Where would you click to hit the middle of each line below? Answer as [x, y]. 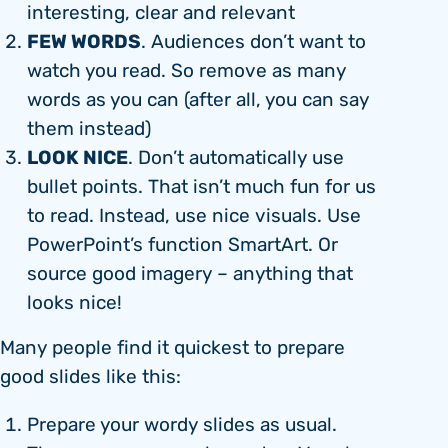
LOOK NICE [77, 159]
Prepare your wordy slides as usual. [182, 426]
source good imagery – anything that [190, 275]
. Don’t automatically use [236, 159]
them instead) [89, 130]
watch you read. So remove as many [186, 72]
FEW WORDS [84, 43]
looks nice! [74, 304]
